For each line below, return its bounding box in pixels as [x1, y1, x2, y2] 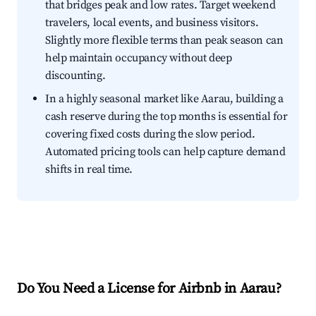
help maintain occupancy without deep [45, 51, 232, 66]
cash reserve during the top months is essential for [45, 109, 288, 124]
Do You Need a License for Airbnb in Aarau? [17, 280, 281, 298]
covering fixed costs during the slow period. [45, 127, 255, 142]
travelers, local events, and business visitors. [45, 16, 259, 30]
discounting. [45, 68, 106, 83]
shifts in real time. [45, 162, 133, 177]
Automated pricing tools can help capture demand [45, 145, 286, 159]
